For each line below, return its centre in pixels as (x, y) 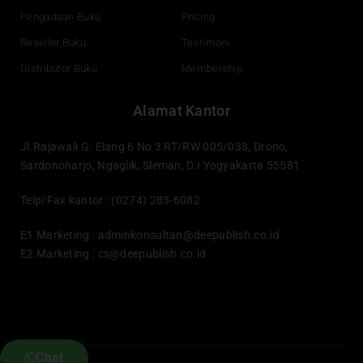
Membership (212, 68)
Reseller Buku (53, 42)
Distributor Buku (59, 68)
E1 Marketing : (59, 235)
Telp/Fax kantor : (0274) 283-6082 (110, 200)
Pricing (199, 16)
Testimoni (206, 42)
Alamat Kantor (181, 110)
